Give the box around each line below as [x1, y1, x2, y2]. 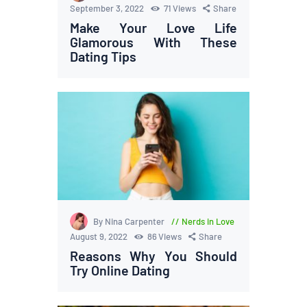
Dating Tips [70, 48, 137, 65]
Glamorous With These [70, 34, 237, 51]
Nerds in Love [181, 215, 234, 227]
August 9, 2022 [70, 230, 130, 242]
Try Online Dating [70, 261, 171, 278]
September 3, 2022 [70, 3, 147, 14]
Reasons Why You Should [70, 247, 237, 264]
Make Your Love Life [70, 19, 237, 36]
